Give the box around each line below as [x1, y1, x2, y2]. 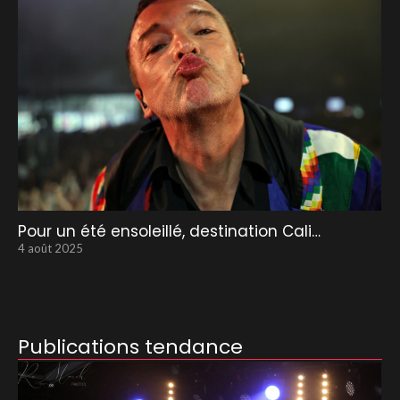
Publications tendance [18, 332, 243, 361]
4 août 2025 [18, 240, 83, 255]
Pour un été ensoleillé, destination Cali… [18, 220, 321, 242]
